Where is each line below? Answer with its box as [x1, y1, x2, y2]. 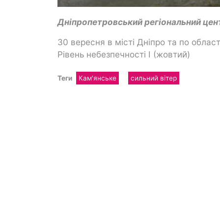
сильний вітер [130, 74, 177, 82]
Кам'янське [79, 74, 116, 82]
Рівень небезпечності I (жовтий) [57, 49, 190, 59]
